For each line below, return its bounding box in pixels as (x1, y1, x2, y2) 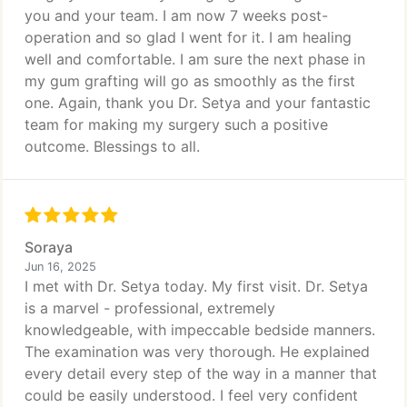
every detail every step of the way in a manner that (25, 364, 377, 382)
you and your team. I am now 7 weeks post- (25, 6, 328, 25)
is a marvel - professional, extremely (25, 299, 275, 317)
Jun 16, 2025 (25, 260, 96, 273)
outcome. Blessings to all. (25, 137, 200, 155)
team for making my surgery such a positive (25, 115, 328, 134)
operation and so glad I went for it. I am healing (25, 28, 352, 46)
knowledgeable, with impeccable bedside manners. (25, 321, 375, 339)
